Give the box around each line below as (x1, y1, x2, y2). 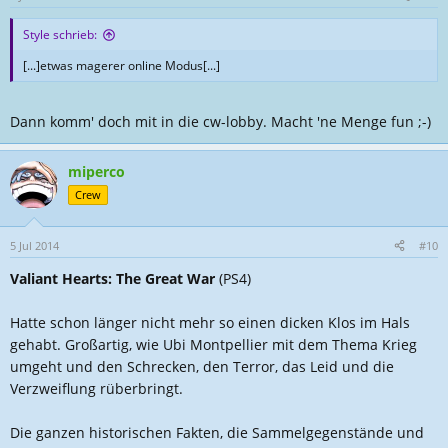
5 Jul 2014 (10, 238, 59, 253)
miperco (68, 162, 125, 181)
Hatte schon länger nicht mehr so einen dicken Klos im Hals (10, 313, 410, 332)
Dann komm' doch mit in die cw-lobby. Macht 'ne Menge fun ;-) (10, 112, 431, 131)
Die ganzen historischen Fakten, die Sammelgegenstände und (10, 423, 424, 442)
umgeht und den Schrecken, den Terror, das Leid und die (10, 357, 394, 376)
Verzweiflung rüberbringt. (10, 379, 183, 398)
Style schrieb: (23, 26, 97, 43)
